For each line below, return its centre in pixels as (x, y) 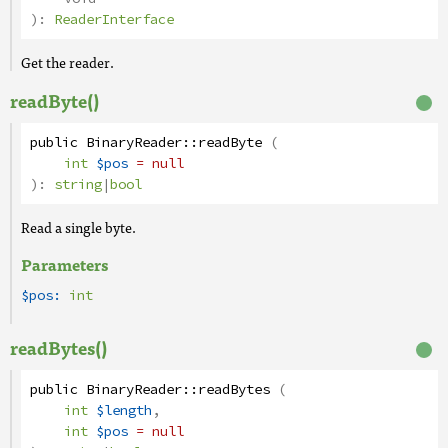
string (78, 184)
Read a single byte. (78, 227)
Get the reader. (67, 62)
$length (124, 410)
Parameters (64, 264)
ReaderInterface (114, 19)
